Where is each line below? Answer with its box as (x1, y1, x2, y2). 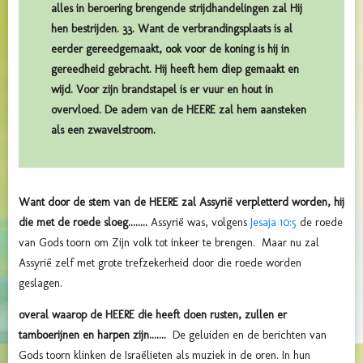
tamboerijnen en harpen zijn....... (19, 327, 173, 342)
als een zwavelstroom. (51, 122, 156, 137)
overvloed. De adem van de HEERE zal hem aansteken (51, 102, 306, 117)
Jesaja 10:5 (250, 215, 297, 229)
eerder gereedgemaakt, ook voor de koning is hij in (51, 41, 289, 56)
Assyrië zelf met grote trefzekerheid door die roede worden (19, 255, 301, 270)
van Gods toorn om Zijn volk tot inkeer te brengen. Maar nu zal (19, 235, 319, 250)
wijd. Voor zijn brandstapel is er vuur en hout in (51, 82, 273, 96)
